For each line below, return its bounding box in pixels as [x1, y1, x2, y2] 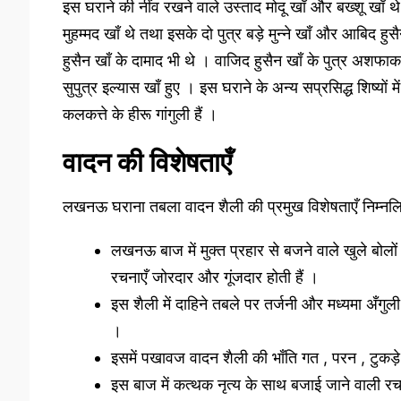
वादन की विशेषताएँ [62, 145, 232, 178]
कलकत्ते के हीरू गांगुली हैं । [62, 104, 218, 124]
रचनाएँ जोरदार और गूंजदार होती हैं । [110, 268, 319, 287]
